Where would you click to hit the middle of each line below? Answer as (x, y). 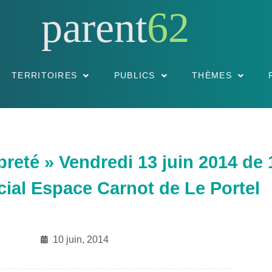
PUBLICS (134, 75)
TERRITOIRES (45, 75)
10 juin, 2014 (80, 239)
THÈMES (212, 75)
